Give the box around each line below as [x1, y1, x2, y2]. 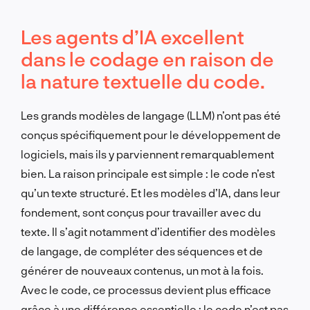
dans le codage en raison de [21, 46, 274, 71]
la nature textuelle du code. [21, 69, 265, 93]
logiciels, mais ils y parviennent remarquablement [21, 147, 274, 161]
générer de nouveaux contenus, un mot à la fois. [21, 263, 264, 277]
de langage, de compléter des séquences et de [21, 244, 263, 257]
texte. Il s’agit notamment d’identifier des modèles [21, 224, 275, 238]
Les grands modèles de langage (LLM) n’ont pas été [21, 108, 281, 122]
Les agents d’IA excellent [21, 24, 244, 48]
